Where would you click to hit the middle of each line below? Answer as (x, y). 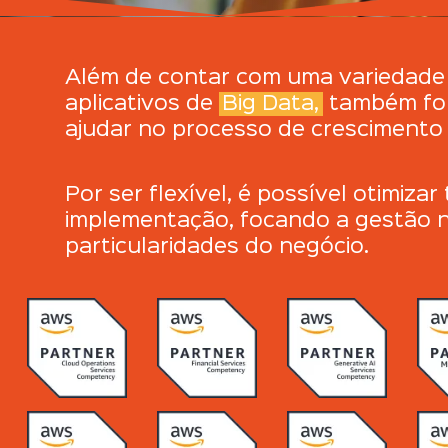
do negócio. (306, 247)
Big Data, (271, 103)
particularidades (154, 247)
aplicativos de (141, 103)
